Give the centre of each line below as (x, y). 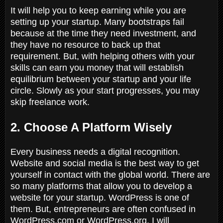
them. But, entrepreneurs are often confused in (103, 209)
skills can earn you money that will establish (97, 67)
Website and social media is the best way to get (105, 163)
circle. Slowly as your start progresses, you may (105, 90)
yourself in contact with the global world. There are (110, 174)
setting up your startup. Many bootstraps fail (97, 22)
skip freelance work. (51, 102)
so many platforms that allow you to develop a (101, 186)
